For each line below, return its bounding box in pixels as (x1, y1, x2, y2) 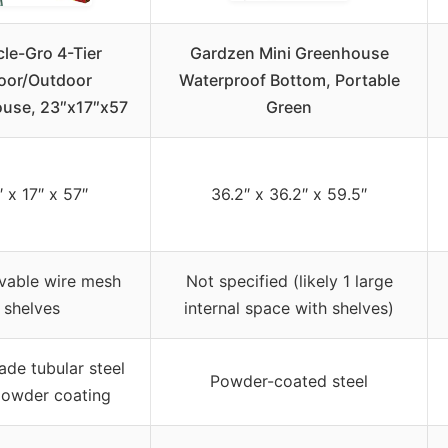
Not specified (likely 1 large (185, 270, 393, 291)
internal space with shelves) (184, 297, 394, 318)
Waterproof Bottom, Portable (178, 69, 400, 90)
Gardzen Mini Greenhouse (189, 42, 389, 63)
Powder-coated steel (210, 370, 368, 391)
